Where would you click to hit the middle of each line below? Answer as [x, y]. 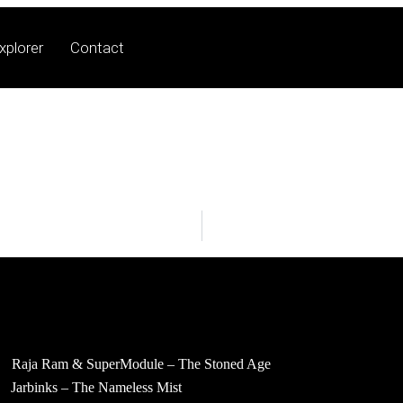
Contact [97, 48]
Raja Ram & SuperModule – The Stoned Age [142, 364]
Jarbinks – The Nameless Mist [97, 387]
